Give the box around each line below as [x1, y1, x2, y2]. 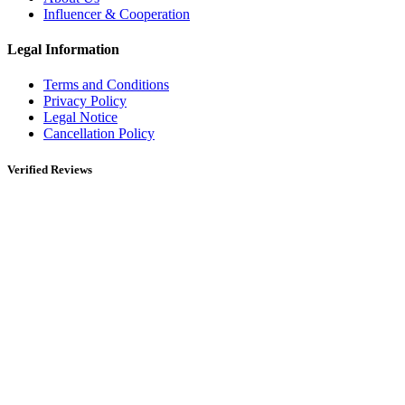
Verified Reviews [7, 162, 92, 176]
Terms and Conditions [43, 77, 169, 93]
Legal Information [7, 42, 119, 58]
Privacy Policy [43, 93, 127, 109]
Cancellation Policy [43, 126, 155, 142]
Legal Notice [43, 109, 118, 126]
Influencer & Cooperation [43, 5, 190, 22]
